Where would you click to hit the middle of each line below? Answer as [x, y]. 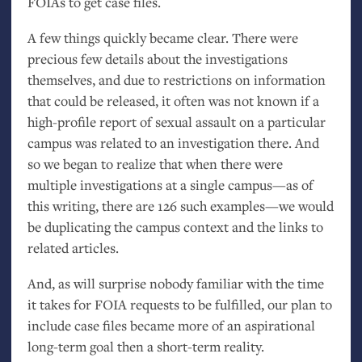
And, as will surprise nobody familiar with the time [175, 283]
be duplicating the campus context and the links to [175, 226]
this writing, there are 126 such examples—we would [180, 205]
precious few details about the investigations [157, 58]
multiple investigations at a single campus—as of [170, 184]
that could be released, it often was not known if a [173, 100]
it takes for [61, 304]
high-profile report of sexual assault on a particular [176, 121]
